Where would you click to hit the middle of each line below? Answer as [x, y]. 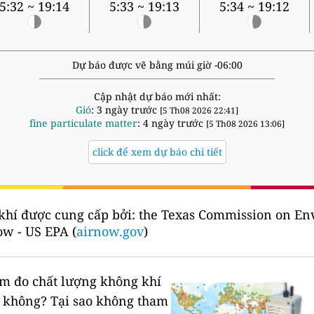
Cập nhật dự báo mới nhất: [157, 97]
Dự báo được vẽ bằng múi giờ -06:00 [157, 65]
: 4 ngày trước [172, 123]
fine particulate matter [83, 123]
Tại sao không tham [110, 301]
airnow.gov [110, 232]
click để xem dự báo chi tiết [157, 152]
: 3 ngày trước [125, 110]
